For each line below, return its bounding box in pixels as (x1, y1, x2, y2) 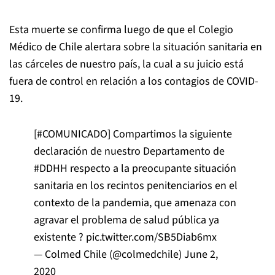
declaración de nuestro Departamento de (34, 144, 225, 159)
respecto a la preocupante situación (68, 161, 236, 176)
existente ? (34, 230, 86, 245)
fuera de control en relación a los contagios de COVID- (9, 74, 258, 89)
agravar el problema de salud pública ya (34, 212, 219, 228)
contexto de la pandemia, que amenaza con (34, 195, 236, 211)
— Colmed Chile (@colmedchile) (34, 247, 184, 262)
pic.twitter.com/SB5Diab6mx (86, 230, 217, 245)
